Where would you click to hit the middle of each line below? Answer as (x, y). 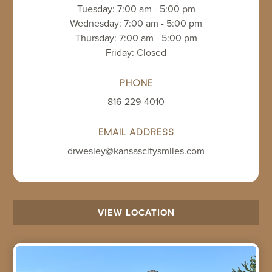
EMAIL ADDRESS (136, 132)
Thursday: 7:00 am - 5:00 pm (136, 37)
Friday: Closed (136, 52)
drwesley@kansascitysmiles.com (136, 150)
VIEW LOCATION (136, 212)
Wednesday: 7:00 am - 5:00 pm (136, 23)
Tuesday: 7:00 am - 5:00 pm (136, 8)
